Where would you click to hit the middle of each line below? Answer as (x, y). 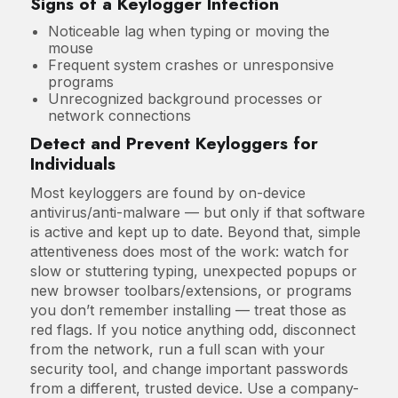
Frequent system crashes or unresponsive (191, 64)
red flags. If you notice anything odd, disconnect (192, 329)
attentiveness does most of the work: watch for (189, 251)
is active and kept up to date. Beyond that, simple (195, 231)
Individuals (72, 163)
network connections (119, 115)
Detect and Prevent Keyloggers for (174, 143)
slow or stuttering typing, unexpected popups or (193, 271)
